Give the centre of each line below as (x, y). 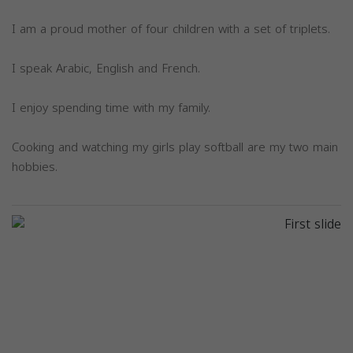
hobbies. (35, 167)
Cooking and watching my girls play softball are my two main (175, 147)
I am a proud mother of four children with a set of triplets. (171, 29)
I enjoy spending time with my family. (111, 108)
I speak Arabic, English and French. (106, 68)
